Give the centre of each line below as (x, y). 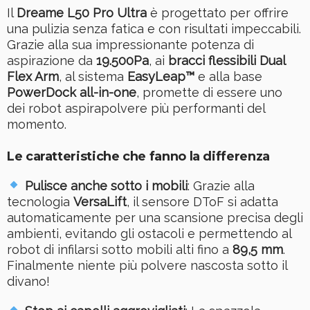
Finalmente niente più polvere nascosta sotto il (147, 265)
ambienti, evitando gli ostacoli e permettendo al (149, 233)
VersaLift (100, 201)
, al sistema (93, 76)
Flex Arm (33, 76)
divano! (28, 281)
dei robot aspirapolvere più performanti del (136, 108)
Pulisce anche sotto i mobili (106, 185)
